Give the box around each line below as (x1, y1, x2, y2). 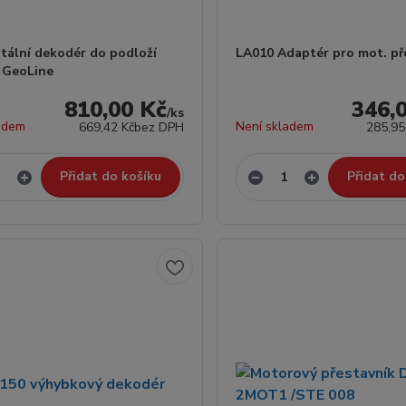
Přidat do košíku (59, 168, 161, 185)
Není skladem (235, 118, 314, 135)
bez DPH (133, 119, 184, 136)
